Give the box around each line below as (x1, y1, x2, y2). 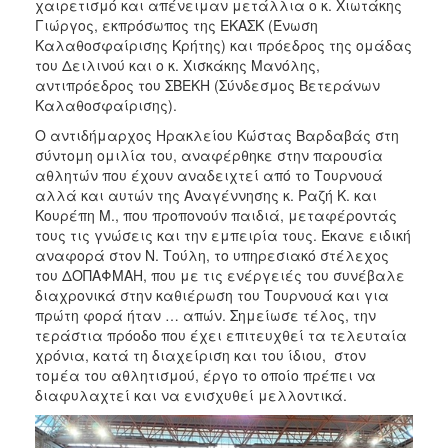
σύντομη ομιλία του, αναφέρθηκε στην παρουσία (35, 144, 383, 165)
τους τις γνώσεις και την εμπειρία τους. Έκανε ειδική (35, 224, 411, 245)
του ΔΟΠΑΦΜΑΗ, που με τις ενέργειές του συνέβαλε (35, 264, 405, 285)
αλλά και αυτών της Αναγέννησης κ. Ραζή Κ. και (35, 184, 377, 205)
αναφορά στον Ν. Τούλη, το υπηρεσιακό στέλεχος (35, 244, 389, 265)
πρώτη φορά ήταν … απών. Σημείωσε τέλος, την (35, 304, 376, 325)
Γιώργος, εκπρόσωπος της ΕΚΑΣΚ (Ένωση (35, 14, 318, 35)
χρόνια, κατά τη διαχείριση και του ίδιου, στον (35, 344, 366, 365)
